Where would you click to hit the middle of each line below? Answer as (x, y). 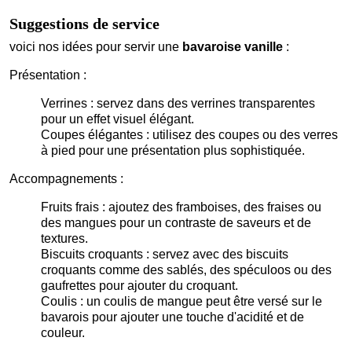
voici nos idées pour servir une (96, 47)
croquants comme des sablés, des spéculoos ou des (186, 270)
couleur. (63, 333)
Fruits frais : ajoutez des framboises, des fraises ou (181, 207)
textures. (64, 239)
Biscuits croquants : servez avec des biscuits (165, 255)
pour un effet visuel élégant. (117, 119)
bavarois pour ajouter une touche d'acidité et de (172, 317)
